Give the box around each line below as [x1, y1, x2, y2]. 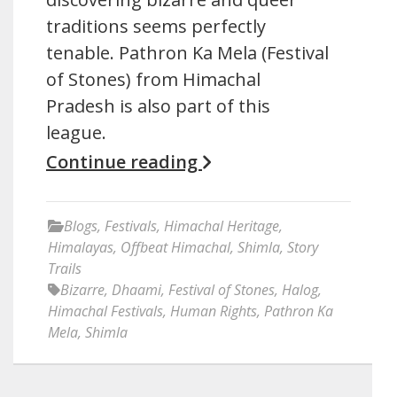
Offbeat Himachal [121, 237, 230, 257]
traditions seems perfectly [46, 14, 266, 38]
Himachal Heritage [164, 216, 279, 236]
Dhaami [112, 280, 161, 300]
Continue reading [46, 150, 202, 174]
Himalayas [48, 237, 113, 257]
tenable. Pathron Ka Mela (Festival [46, 41, 329, 65]
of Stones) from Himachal [46, 67, 261, 91]
